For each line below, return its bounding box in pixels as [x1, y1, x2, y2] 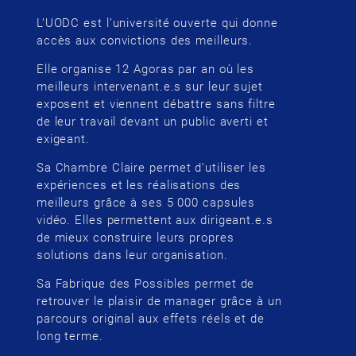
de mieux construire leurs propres [36, 230, 234, 246]
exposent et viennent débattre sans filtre [36, 97, 276, 112]
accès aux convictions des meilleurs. [36, 33, 253, 48]
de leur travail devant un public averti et [36, 114, 269, 130]
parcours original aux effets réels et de [36, 311, 265, 327]
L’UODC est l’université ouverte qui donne [36, 16, 278, 31]
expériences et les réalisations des [36, 178, 242, 193]
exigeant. [36, 132, 90, 147]
